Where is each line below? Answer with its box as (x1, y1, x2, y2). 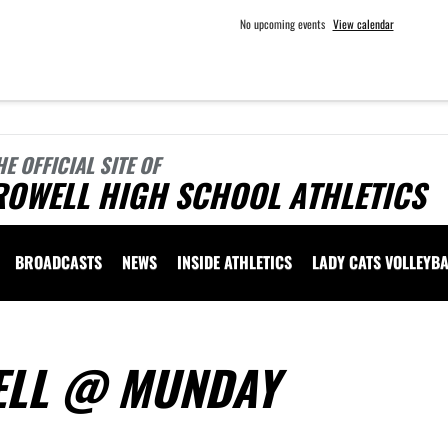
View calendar (332, 15, 394, 32)
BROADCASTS (15, 250, 102, 274)
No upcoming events (239, 15, 325, 32)
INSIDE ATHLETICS (177, 250, 292, 274)
